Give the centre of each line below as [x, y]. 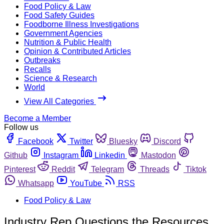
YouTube [86, 183]
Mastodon [158, 155]
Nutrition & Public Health [68, 42]
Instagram [61, 155]
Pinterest [20, 169]
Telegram [107, 169]
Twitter [81, 141]
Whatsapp [36, 183]
